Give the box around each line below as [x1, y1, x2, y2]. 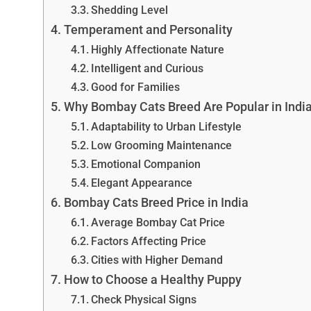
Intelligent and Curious [90, 61, 203, 75]
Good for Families [90, 80, 180, 94]
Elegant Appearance [90, 176, 192, 190]
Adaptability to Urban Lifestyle [90, 119, 242, 133]
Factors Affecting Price [90, 234, 206, 248]
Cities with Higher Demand [90, 253, 223, 267]
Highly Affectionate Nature [90, 42, 224, 56]
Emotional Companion [90, 157, 201, 171]
